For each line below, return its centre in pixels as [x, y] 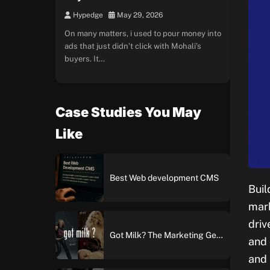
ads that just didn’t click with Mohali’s [133, 46]
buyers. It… [85, 59]
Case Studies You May [128, 112]
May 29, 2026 [139, 15]
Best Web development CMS [164, 177]
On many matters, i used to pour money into [143, 33]
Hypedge [87, 15]
